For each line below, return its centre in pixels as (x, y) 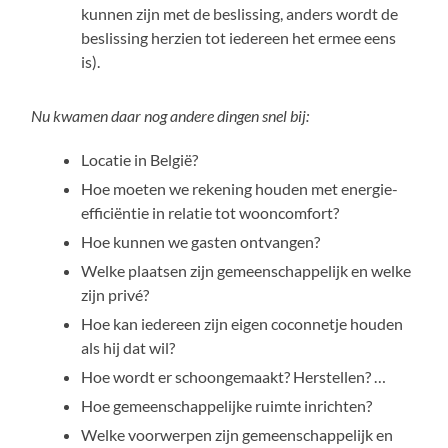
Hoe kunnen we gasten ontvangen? (201, 241)
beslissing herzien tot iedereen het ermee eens (239, 37)
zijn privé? (115, 294)
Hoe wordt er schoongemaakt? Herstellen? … (234, 376)
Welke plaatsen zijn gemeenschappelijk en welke (246, 270)
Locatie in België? (140, 159)
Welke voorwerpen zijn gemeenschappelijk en (237, 434)
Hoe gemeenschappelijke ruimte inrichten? (227, 405)
